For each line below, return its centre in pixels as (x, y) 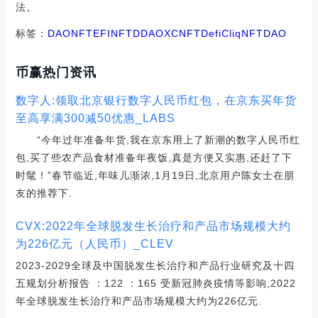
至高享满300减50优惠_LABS (95, 118)
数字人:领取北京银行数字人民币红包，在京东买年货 (156, 100)
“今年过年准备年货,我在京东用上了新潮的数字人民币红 (158, 139)
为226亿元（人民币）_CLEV (94, 243)
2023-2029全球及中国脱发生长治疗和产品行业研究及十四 (155, 265)
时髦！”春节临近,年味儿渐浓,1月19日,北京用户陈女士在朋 (155, 175)
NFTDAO (264, 33)
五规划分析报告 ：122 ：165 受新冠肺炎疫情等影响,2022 (155, 283)
